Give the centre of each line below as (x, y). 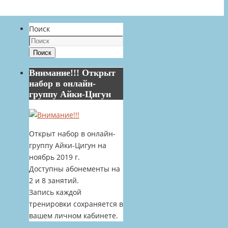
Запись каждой (55, 192)
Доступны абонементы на (75, 169)
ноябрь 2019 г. (54, 157)
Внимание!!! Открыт (72, 73)
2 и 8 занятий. (54, 180)
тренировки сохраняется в (76, 204)
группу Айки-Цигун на (68, 145)
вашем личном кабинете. (74, 216)
